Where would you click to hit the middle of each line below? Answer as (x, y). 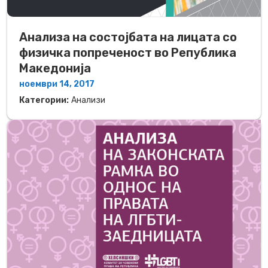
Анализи (88, 100)
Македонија (55, 68)
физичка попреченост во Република (128, 52)
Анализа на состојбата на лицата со (128, 37)
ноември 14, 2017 (57, 84)
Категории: (44, 100)
